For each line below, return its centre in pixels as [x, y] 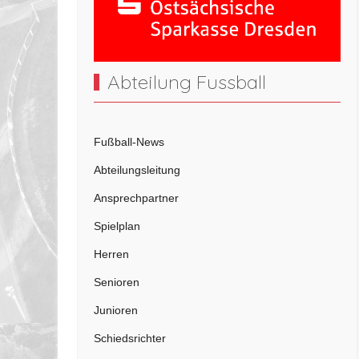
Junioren [116, 311]
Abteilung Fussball [187, 82]
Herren [111, 254]
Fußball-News [129, 142]
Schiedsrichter [130, 339]
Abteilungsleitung [137, 170]
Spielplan [117, 226]
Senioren [117, 282]
